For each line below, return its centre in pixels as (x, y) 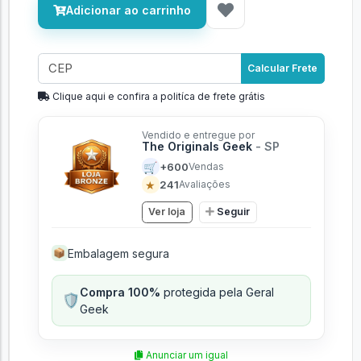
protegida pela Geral (217, 292)
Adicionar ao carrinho (128, 10)
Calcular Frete (282, 68)
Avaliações (204, 184)
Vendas (206, 166)
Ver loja (167, 212)
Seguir (233, 212)
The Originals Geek (198, 146)
